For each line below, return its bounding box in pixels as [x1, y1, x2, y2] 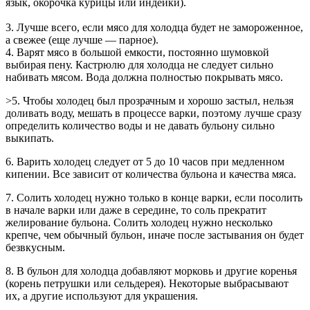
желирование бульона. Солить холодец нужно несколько [6, 216, 273, 228]
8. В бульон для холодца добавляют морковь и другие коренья [6, 264, 297, 277]
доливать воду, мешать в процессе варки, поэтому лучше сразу [6, 107, 302, 119]
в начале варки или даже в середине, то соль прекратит [6, 203, 266, 216]
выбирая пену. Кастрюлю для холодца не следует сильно [6, 58, 273, 71]
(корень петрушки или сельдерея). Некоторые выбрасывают [6, 277, 289, 289]
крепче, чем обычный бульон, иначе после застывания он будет [6, 228, 304, 241]
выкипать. [6, 131, 54, 144]
